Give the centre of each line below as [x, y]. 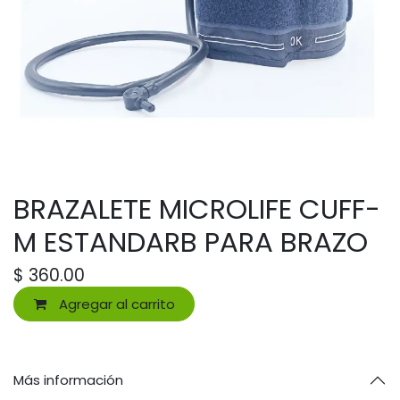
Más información [68, 379]
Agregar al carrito [115, 304]
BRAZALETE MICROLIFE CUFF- [197, 210]
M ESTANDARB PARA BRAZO [191, 243]
